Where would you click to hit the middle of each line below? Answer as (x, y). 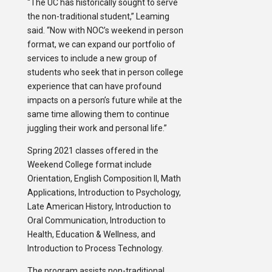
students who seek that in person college (105, 73)
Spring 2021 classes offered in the (93, 151)
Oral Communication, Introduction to (96, 221)
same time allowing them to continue (98, 114)
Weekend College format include (89, 165)
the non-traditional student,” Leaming (98, 17)
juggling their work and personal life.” (97, 128)
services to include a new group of (92, 59)
